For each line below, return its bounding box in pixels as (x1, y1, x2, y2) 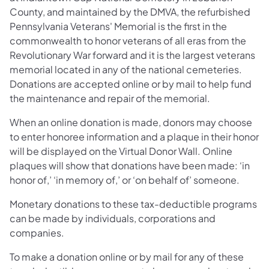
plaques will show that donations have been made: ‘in (10, 159, 250, 172)
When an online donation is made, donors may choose (10, 115, 252, 128)
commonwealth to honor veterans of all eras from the (10, 34, 246, 47)
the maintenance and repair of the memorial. (10, 91, 210, 104)
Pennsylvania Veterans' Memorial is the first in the (10, 19, 227, 32)
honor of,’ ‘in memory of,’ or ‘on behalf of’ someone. (10, 173, 240, 186)
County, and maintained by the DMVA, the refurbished (10, 5, 250, 18)
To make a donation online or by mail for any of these (10, 250, 244, 263)
